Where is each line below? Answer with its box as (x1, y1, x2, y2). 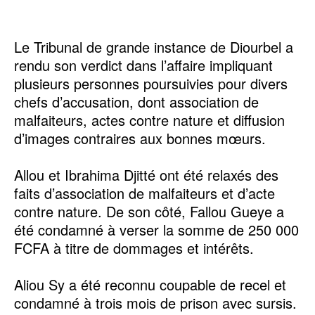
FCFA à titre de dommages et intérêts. (14, 237, 254, 258)
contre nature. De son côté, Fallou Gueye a (14, 200, 284, 221)
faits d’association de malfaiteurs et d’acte (14, 182, 275, 203)
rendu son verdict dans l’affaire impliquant (14, 54, 273, 75)
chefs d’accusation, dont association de (14, 91, 259, 112)
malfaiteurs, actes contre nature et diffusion (14, 109, 285, 130)
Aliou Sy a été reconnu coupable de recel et (14, 274, 286, 295)
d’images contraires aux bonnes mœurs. (14, 127, 266, 148)
